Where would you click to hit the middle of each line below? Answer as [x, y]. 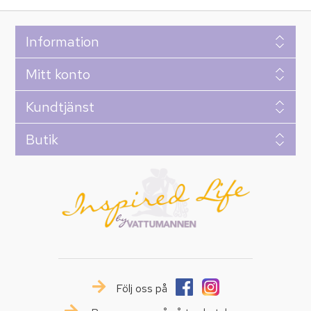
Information [62, 42]
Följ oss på [143, 288]
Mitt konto [58, 75]
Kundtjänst [60, 107]
